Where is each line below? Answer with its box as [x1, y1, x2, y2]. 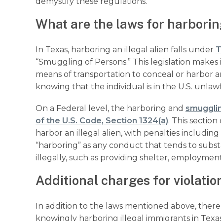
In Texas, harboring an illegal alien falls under [36, 44, 216, 54]
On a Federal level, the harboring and [36, 103, 185, 113]
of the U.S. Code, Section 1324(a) [36, 115, 168, 125]
